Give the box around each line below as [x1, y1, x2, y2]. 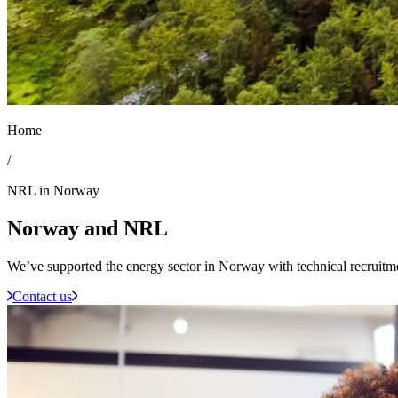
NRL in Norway [7, 183, 99, 198]
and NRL [79, 216, 168, 240]
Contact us [12, 288, 72, 304]
